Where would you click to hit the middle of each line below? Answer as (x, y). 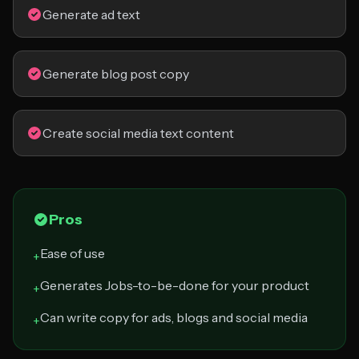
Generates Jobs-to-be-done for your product (175, 285)
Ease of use (73, 253)
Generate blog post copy (116, 74)
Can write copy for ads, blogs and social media (174, 317)
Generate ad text (91, 14)
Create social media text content (138, 133)
